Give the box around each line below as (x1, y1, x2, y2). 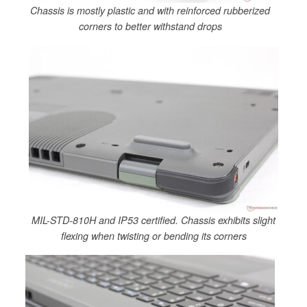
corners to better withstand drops (78, 19, 222, 34)
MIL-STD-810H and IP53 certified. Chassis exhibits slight (32, 212, 275, 227)
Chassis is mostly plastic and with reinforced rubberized (30, 3, 270, 18)
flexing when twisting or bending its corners (60, 228, 247, 243)
